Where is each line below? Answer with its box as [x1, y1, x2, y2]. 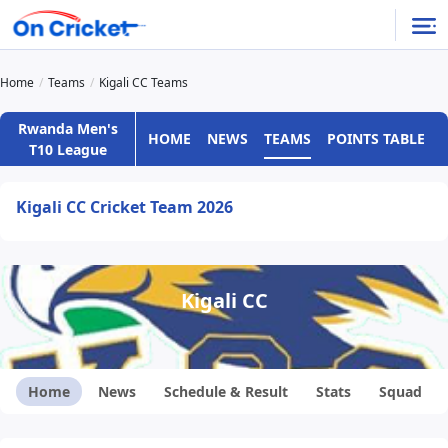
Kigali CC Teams [99, 74, 188, 92]
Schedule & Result [164, 382, 288, 402]
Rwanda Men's [17, 119, 118, 139]
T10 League [28, 140, 107, 160]
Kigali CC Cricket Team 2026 [16, 196, 233, 219]
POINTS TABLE [327, 129, 426, 149]
